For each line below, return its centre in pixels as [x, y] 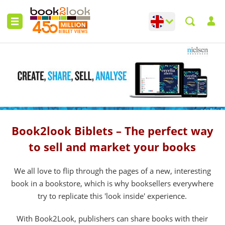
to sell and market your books [113, 146]
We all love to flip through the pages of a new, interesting [112, 171]
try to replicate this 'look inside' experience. [113, 196]
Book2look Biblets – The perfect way [112, 130]
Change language [182, 19]
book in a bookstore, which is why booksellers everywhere [113, 183]
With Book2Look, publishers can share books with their [113, 218]
